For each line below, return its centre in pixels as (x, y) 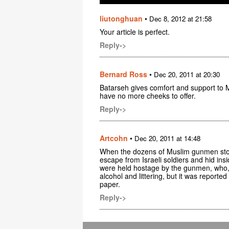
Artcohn (114, 138)
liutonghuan (121, 18)
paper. (110, 184)
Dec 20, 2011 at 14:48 (167, 138)
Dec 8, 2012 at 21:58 (180, 18)
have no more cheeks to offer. (148, 95)
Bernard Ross (123, 74)
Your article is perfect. (135, 31)
